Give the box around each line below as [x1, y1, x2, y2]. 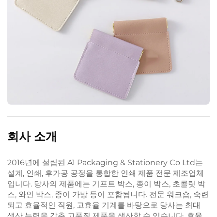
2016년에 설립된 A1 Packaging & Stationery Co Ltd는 [7, 157, 203, 167]
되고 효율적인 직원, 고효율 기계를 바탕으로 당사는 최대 [7, 200, 201, 210]
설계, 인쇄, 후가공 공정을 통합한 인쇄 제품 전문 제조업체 [7, 168, 204, 178]
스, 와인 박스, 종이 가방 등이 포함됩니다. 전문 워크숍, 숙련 [7, 189, 209, 199]
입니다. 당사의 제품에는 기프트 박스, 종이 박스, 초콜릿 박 [7, 179, 205, 188]
